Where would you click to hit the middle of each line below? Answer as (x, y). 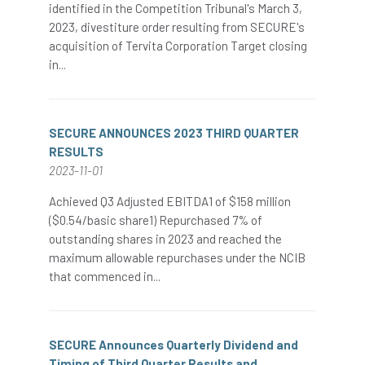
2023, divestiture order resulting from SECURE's (177, 27)
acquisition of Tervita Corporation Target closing (178, 46)
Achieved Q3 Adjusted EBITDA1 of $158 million (170, 201)
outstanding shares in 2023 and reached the (165, 239)
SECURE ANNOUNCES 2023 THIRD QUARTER (174, 133)
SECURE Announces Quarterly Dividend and (174, 345)
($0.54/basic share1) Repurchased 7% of (156, 220)
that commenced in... (105, 276)
